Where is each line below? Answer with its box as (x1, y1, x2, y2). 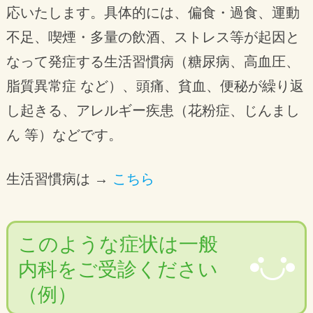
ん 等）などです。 (6, 127, 122, 143)
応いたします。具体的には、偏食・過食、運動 (6, 5, 300, 21)
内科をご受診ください (17, 258, 218, 280)
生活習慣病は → (6, 171, 112, 187)
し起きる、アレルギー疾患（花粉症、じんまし (6, 103, 300, 119)
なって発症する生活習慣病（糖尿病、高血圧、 (6, 54, 300, 70)
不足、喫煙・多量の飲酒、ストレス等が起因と (6, 29, 300, 45)
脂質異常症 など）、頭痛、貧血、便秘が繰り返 (6, 78, 304, 94)
